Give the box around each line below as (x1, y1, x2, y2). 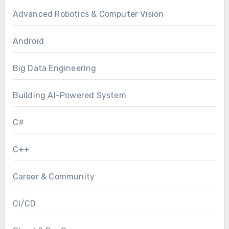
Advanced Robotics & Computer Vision (12, 9, 164, 19)
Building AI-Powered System (12, 90, 126, 100)
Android (12, 36, 44, 46)
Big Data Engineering (12, 63, 97, 73)
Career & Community (12, 171, 95, 181)
